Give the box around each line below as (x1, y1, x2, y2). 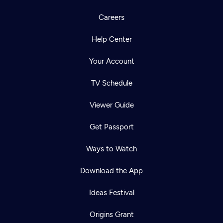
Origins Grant (89, 210, 134, 219)
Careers (99, 12, 124, 22)
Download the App (80, 166, 143, 175)
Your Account (89, 56, 134, 66)
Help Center (91, 34, 132, 44)
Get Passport (89, 122, 134, 131)
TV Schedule (91, 78, 132, 88)
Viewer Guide (89, 100, 134, 110)
